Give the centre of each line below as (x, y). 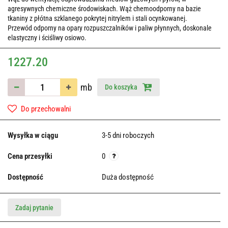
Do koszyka (122, 87)
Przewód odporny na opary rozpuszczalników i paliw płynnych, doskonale (110, 28)
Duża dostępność (129, 177)
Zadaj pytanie (34, 208)
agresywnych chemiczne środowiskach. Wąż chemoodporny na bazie (104, 9)
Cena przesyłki (30, 156)
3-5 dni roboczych (128, 136)
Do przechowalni (46, 109)
